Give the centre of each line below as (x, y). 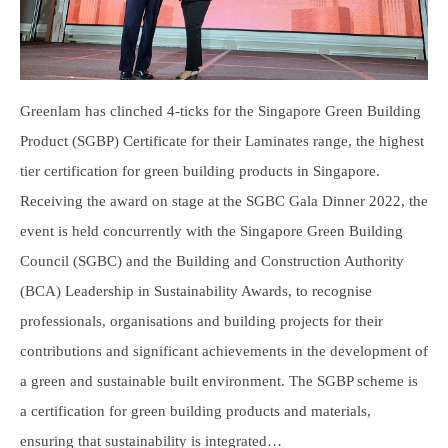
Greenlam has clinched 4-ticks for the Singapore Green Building (220, 111)
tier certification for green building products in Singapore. (200, 171)
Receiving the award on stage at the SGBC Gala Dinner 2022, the (224, 201)
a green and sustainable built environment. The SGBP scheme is (219, 381)
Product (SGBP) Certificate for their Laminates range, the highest (222, 141)
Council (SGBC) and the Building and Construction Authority (212, 261)
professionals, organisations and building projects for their (201, 321)
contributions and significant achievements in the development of (224, 351)
